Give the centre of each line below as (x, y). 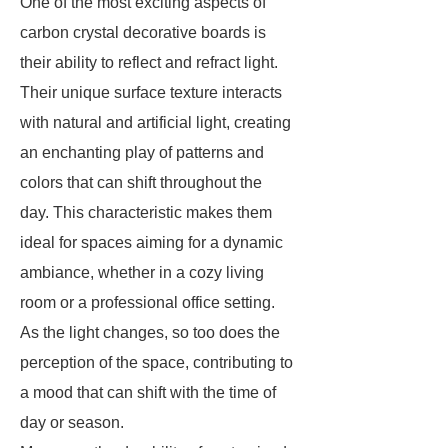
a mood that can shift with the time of (148, 392)
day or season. (72, 422)
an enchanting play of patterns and (142, 152)
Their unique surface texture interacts (151, 92)
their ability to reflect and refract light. (149, 62)
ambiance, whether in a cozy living (142, 272)
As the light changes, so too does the (150, 332)
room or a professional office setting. (147, 302)
